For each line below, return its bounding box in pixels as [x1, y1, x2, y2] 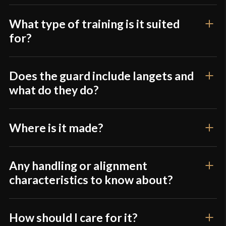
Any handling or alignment [9, 158, 148, 173]
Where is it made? [9, 121, 103, 135]
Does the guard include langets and [9, 69, 194, 83]
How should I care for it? [9, 210, 138, 225]
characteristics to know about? [9, 173, 173, 187]
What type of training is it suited [9, 17, 180, 31]
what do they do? [9, 83, 99, 97]
